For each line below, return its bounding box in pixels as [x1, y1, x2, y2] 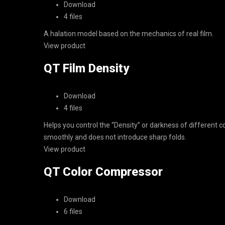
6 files [64, 207, 82, 215]
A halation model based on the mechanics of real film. [44, 30, 213, 38]
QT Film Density [44, 61, 129, 75]
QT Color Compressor [44, 165, 163, 179]
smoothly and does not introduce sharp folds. [44, 133, 186, 141]
